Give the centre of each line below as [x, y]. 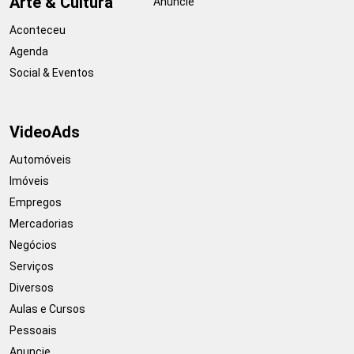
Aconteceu [38, 30]
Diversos [32, 287]
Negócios [33, 245]
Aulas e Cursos [47, 309]
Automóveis [40, 159]
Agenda [29, 51]
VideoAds [45, 132]
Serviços [32, 266]
